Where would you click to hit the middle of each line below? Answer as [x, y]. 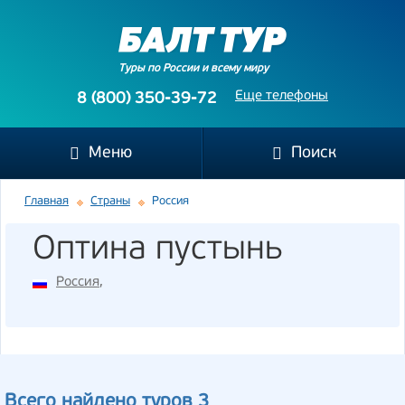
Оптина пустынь [158, 250]
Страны [110, 201]
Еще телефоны [282, 96]
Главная [47, 201]
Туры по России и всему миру [193, 69]
